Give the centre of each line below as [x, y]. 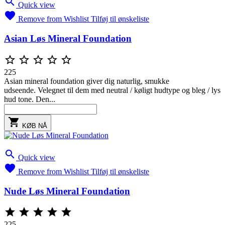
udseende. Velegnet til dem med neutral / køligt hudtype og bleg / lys [112, 90]
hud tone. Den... [30, 99]
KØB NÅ [35, 126]
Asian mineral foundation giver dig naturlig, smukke [87, 81]
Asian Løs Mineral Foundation [68, 39]
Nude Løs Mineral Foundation [67, 191]
